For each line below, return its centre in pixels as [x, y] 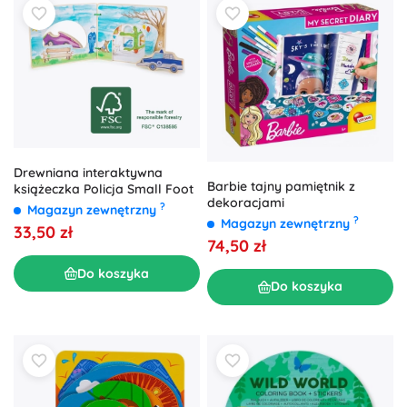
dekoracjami [246, 202]
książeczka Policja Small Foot [104, 189]
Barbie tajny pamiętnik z [281, 186]
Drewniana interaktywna [88, 173]
